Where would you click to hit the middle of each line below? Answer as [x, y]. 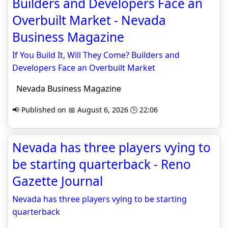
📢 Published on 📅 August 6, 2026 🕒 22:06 [85, 110]
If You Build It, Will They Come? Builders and [96, 55]
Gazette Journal [58, 181]
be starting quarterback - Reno [102, 164]
